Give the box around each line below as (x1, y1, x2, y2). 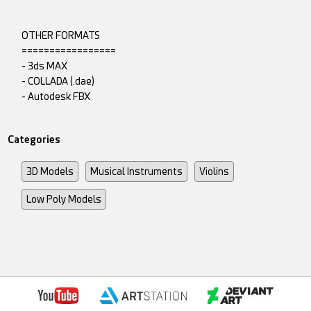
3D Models (26, 165, 74, 177)
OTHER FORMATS (22, 29, 101, 41)
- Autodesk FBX (22, 90, 91, 102)
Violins (199, 165, 230, 177)
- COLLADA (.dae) (22, 75, 95, 87)
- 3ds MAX (22, 60, 68, 72)
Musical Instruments (90, 165, 183, 177)
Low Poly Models (26, 193, 102, 205)
